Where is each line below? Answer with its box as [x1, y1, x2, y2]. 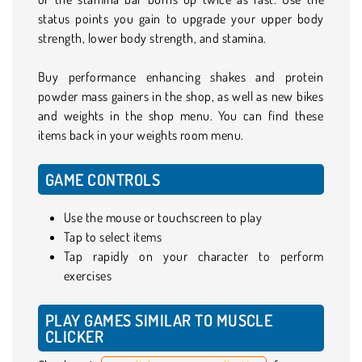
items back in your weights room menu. [38, 126, 244, 143]
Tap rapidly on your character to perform [64, 247, 324, 264]
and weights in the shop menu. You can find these [38, 107, 324, 124]
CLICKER [45, 325, 104, 347]
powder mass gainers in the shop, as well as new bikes [38, 87, 324, 104]
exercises [64, 267, 112, 284]
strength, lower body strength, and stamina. [38, 29, 267, 46]
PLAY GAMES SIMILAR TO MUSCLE [45, 309, 273, 330]
